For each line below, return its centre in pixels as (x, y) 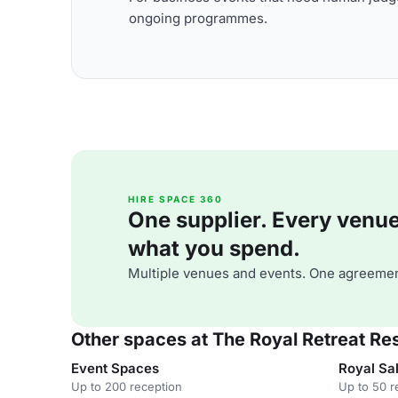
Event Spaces (115, 368)
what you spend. (214, 248)
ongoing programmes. (198, 18)
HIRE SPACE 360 (175, 199)
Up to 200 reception (127, 386)
